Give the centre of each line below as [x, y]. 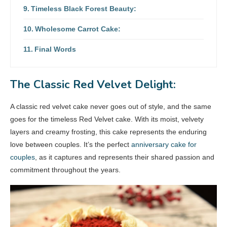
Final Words [55, 49]
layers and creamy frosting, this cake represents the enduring [108, 131]
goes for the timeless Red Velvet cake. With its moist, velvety [107, 119]
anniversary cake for [164, 144]
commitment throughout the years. [65, 169]
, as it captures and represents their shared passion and [125, 157]
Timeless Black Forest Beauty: [83, 8]
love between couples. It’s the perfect [71, 144]
